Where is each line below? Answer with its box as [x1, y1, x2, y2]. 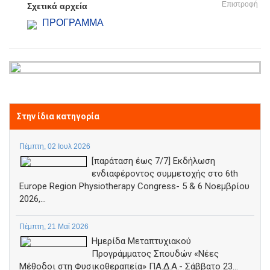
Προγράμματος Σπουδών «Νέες [92, 248, 219, 259]
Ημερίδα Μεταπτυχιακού [92, 236, 191, 246]
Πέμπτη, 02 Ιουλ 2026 [19, 142, 90, 151]
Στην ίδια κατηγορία [17, 111, 99, 121]
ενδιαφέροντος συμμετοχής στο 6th [92, 168, 238, 179]
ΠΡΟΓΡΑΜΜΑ [42, 17, 104, 28]
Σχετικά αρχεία [27, 1, 87, 11]
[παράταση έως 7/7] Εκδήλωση [92, 155, 215, 166]
